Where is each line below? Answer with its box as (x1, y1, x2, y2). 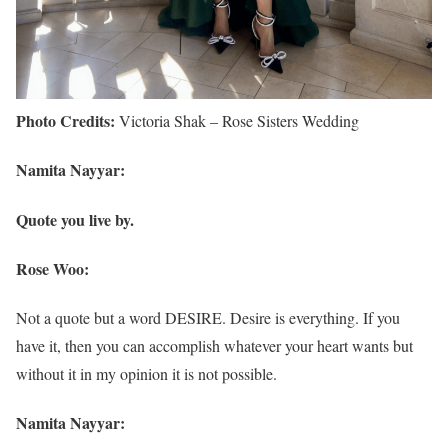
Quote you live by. (16, 207, 134, 231)
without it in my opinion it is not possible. (16, 363, 277, 385)
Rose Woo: (16, 256, 89, 280)
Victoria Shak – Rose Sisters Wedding (115, 110, 359, 132)
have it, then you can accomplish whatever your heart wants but (16, 335, 413, 357)
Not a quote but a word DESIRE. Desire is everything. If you (16, 307, 400, 329)
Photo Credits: (16, 109, 115, 133)
